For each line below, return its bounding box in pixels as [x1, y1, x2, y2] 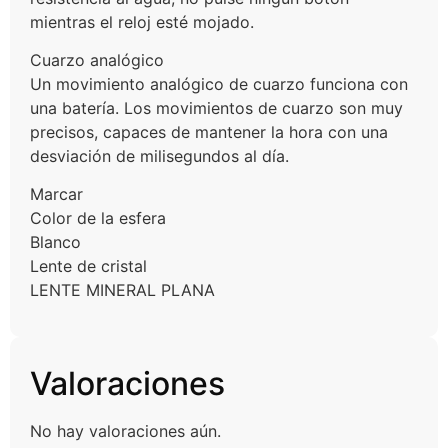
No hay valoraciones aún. [30, 420, 221, 441]
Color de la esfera [30, 208, 166, 229]
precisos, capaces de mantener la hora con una [30, 121, 388, 142]
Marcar [30, 184, 83, 205]
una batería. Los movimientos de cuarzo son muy [30, 97, 403, 118]
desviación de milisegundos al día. [30, 145, 289, 166]
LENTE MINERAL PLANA [30, 280, 215, 301]
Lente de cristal [30, 256, 147, 277]
